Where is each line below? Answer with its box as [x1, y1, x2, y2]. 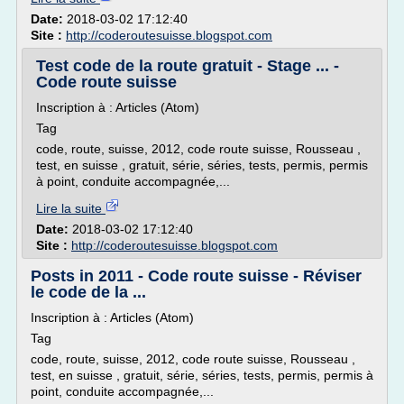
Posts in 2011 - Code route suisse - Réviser [31, 267, 362, 285]
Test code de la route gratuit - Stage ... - [36, 57, 339, 75]
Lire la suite [36, 201, 106, 216]
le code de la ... [31, 283, 146, 301]
